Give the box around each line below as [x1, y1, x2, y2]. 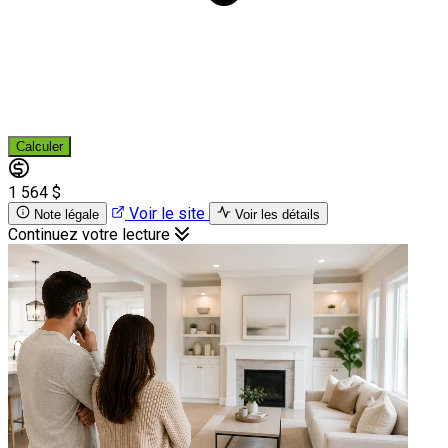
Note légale [34, 206, 99, 222]
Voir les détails [235, 206, 320, 222]
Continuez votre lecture [8, 224, 174, 244]
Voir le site [125, 203, 209, 223]
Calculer [16, 138, 63, 154]
